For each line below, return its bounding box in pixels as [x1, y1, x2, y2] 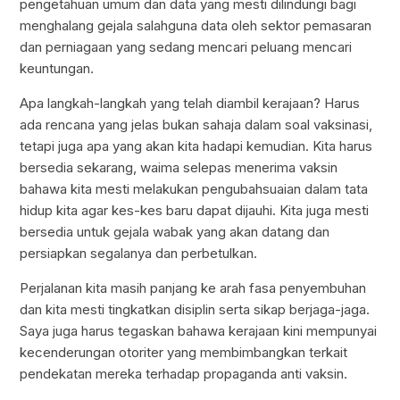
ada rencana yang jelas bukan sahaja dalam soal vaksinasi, [20, 116, 373, 134]
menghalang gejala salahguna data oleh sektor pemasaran [20, 17, 372, 35]
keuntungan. [20, 60, 95, 78]
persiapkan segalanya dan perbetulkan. [20, 245, 258, 262]
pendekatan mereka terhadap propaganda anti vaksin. [20, 365, 348, 383]
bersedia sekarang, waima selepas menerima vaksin [20, 159, 338, 177]
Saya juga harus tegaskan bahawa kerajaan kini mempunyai [20, 322, 378, 340]
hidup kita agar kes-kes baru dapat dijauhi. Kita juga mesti [20, 202, 370, 220]
